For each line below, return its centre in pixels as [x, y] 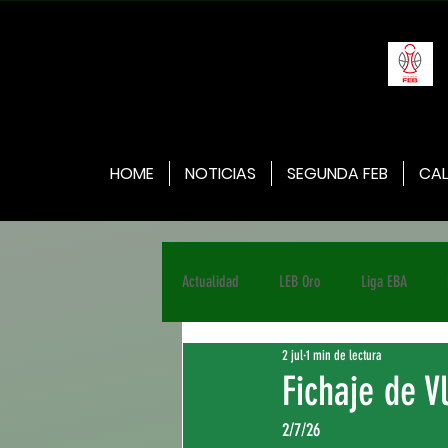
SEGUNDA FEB [337, 173]
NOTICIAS [220, 173]
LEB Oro [300, 281]
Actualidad [210, 281]
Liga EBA [384, 281]
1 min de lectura [343, 355]
